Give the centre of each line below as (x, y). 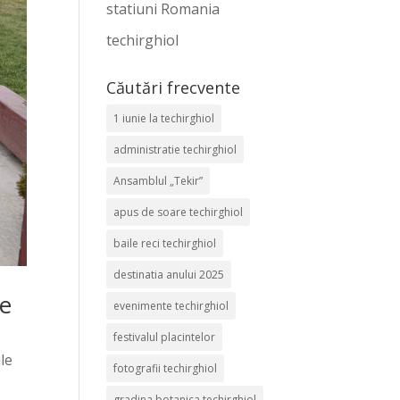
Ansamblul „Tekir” (158, 181)
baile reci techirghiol (165, 243)
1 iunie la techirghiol (164, 118)
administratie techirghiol (175, 150)
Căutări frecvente (174, 87)
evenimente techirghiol (171, 306)
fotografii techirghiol (166, 368)
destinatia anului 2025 (169, 275)
